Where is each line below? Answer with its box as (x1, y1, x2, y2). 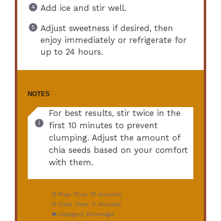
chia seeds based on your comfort (48, 145, 188, 155)
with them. (48, 157, 93, 167)
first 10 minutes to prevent (48, 120, 158, 130)
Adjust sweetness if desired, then (40, 23, 173, 33)
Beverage (86, 211, 114, 218)
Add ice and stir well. (40, 2, 126, 13)
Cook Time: (57, 201, 90, 208)
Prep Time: (57, 191, 88, 198)
